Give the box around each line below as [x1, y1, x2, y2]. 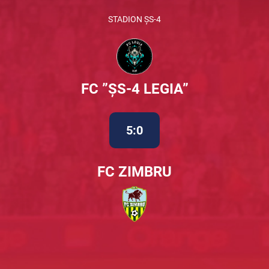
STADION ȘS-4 [108, 14, 161, 24]
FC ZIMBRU [97, 163, 172, 180]
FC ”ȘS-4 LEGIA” [80, 80, 189, 97]
